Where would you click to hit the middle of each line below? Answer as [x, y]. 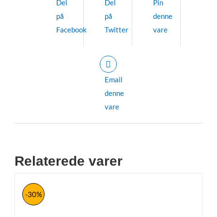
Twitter [116, 29]
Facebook [71, 29]
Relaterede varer [69, 161]
